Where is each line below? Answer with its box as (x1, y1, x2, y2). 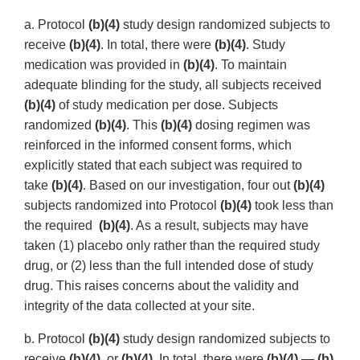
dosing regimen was (192, 118, 310, 133)
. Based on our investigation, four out (83, 178, 293, 193)
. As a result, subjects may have (130, 219, 309, 233)
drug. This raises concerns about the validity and (24, 279, 299, 293)
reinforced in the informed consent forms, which (24, 138, 292, 153)
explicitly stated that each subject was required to (24, 158, 302, 173)
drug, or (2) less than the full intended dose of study (24, 259, 313, 273)
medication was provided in (24, 58, 183, 72)
